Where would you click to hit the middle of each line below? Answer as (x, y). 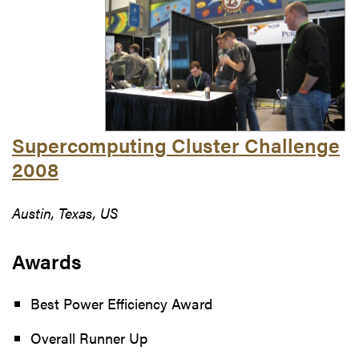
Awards (47, 260)
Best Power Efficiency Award (121, 303)
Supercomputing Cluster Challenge (176, 144)
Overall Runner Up (89, 337)
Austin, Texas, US (65, 212)
